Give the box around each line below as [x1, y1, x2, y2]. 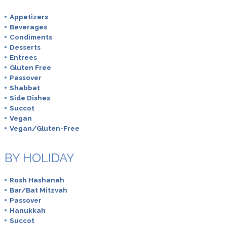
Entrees [9, 53, 37, 61]
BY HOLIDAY [4, 150, 74, 166]
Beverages [9, 22, 47, 31]
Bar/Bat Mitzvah [9, 186, 67, 195]
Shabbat [9, 83, 40, 92]
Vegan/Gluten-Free [9, 124, 80, 132]
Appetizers [9, 12, 48, 21]
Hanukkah [9, 206, 46, 215]
